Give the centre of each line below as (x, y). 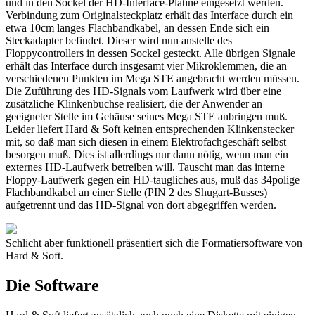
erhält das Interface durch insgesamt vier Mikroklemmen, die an (146, 65)
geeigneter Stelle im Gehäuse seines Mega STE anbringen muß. (147, 116)
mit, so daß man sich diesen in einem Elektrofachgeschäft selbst (146, 141)
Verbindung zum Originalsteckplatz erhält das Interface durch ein (149, 15)
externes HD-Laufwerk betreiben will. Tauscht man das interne (145, 167)
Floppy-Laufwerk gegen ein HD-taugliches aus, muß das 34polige (153, 179)
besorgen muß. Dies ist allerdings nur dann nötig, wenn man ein (147, 154)
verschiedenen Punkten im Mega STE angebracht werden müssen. (153, 78)
